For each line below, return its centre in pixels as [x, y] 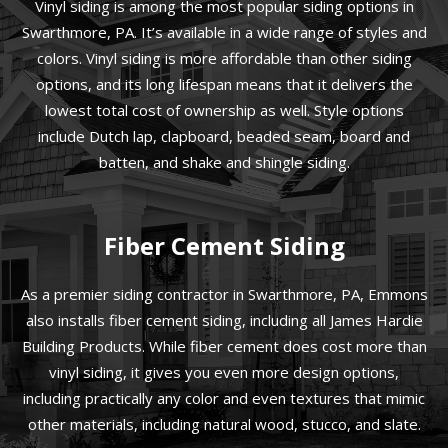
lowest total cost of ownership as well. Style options [224, 110]
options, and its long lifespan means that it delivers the [224, 84]
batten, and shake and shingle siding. [224, 162]
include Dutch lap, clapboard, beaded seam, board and [224, 136]
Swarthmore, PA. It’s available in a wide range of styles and [224, 32]
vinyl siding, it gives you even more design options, [224, 372]
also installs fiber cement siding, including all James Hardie [224, 320]
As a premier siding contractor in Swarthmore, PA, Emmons [224, 294]
